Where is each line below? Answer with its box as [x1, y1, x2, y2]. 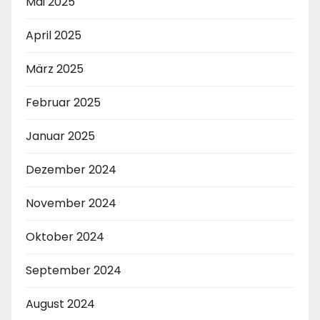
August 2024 [26, 296, 95, 313]
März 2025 [26, 61, 84, 78]
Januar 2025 [26, 128, 95, 145]
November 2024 [26, 195, 116, 212]
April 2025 [26, 27, 81, 44]
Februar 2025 [26, 94, 101, 111]
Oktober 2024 [26, 229, 104, 246]
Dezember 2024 [26, 161, 116, 179]
